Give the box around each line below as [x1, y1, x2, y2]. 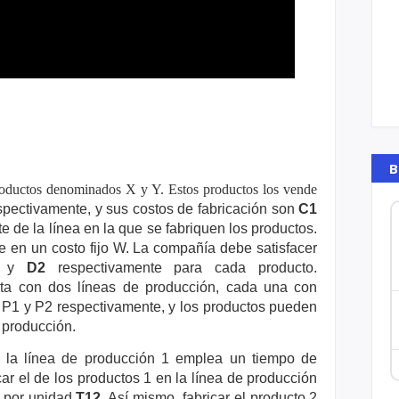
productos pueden [202, 299, 318, 314]
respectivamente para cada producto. [45, 260, 318, 275]
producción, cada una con [145, 280, 318, 295]
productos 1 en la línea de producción [77, 370, 318, 386]
